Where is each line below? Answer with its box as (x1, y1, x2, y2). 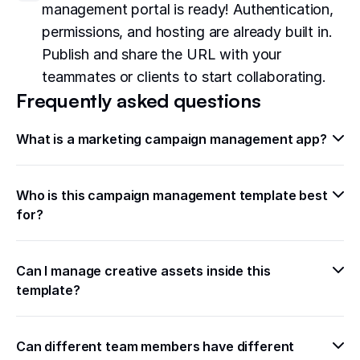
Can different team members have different (16, 338, 295, 355)
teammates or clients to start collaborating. (42, 68, 326, 86)
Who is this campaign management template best (16, 187, 328, 204)
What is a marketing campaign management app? (16, 131, 327, 148)
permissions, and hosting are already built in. (42, 23, 333, 41)
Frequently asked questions (16, 88, 261, 113)
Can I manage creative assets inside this (16, 263, 271, 280)
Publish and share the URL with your (42, 46, 282, 63)
